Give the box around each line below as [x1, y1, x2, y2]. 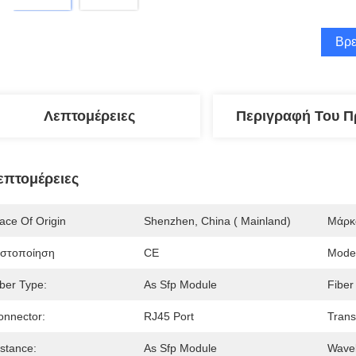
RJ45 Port [144, 310, 194, 323]
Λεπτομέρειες [43, 108, 135, 124]
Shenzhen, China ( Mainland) [144, 215, 291, 227]
